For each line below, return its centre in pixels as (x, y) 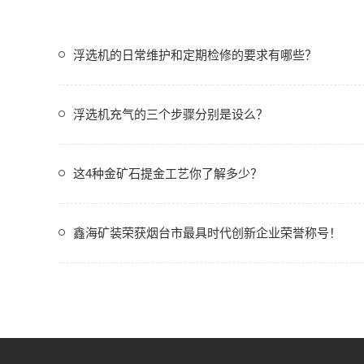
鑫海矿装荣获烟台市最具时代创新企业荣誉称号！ (207, 233)
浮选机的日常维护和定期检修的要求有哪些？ (195, 55)
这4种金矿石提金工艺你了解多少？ (168, 173)
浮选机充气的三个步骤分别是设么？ (171, 114)
